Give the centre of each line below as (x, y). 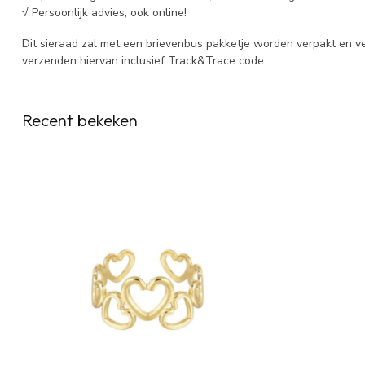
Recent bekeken (80, 120)
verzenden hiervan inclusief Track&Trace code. (144, 61)
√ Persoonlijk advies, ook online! (104, 13)
